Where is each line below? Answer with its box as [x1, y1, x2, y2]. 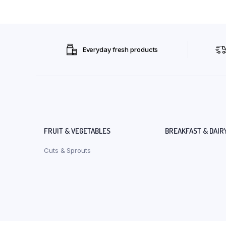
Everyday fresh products [82, 45, 158, 54]
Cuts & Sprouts [44, 146, 91, 155]
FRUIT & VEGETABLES [44, 126, 110, 136]
